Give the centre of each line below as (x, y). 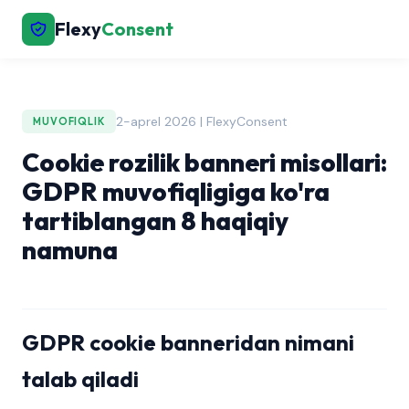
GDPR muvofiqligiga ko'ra (176, 191)
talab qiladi (80, 379)
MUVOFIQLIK (69, 121)
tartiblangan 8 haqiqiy (155, 220)
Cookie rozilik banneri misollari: (204, 162)
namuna (70, 250)
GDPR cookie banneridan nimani (188, 342)
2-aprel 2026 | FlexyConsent (201, 121)
